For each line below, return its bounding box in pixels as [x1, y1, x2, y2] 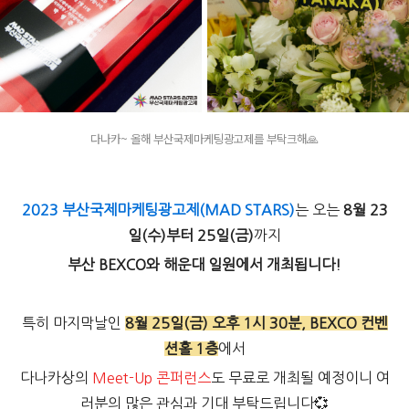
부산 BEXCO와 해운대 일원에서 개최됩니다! [68, 257, 341, 272]
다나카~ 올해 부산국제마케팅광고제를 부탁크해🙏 [90, 131, 319, 146]
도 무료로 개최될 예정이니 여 [210, 370, 390, 385]
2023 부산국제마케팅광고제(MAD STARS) [21, 202, 295, 217]
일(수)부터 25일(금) [128, 227, 254, 243]
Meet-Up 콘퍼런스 [91, 370, 211, 385]
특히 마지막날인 [21, 315, 125, 330]
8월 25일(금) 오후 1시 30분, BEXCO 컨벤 [124, 315, 388, 330]
